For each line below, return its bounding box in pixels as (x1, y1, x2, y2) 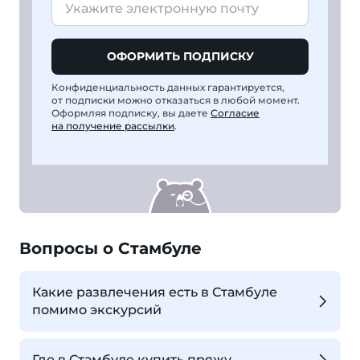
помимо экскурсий (32, 302, 162, 318)
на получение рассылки (51, 120, 174, 133)
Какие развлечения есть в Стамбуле (32, 284, 277, 301)
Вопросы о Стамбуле (19, 239, 202, 259)
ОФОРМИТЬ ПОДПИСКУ (106, 49, 254, 64)
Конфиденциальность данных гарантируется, (51, 81, 284, 94)
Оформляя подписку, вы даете (51, 107, 211, 120)
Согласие (211, 107, 260, 120)
